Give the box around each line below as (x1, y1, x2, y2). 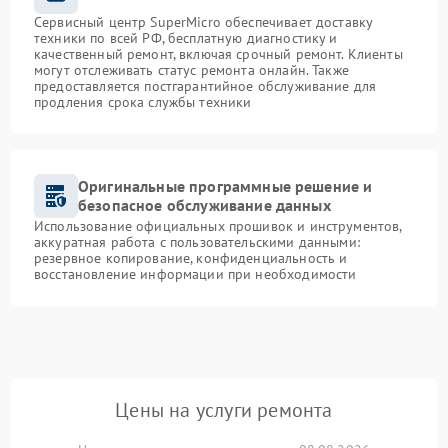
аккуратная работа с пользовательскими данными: (34, 232, 360, 251)
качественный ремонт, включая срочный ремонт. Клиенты (34, 44, 403, 63)
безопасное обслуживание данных (78, 194, 331, 215)
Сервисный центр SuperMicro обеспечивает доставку (34, 12, 373, 31)
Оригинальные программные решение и (78, 175, 373, 196)
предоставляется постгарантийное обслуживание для (34, 76, 377, 95)
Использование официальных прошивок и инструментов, (34, 216, 402, 235)
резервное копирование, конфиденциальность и (34, 248, 348, 267)
